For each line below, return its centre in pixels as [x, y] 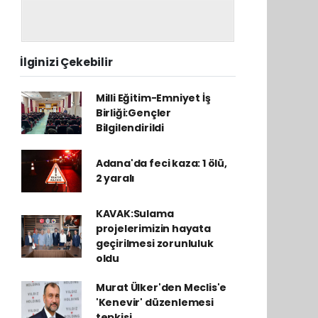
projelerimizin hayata [153, 228]
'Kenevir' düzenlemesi [154, 302]
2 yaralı [115, 178]
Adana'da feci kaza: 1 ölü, [161, 163]
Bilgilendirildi [130, 127]
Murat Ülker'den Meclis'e [161, 287]
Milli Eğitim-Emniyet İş [153, 98]
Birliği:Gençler [133, 113]
